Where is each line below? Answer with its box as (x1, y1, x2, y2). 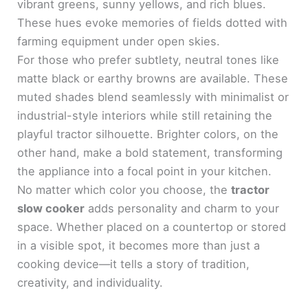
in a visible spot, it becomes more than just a (17, 238, 261, 252)
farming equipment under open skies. (17, 34, 221, 48)
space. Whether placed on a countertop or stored (17, 219, 287, 234)
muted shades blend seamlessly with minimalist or (17, 89, 289, 104)
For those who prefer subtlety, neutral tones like (17, 52, 280, 67)
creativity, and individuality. (17, 275, 164, 289)
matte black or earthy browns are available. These (17, 71, 289, 85)
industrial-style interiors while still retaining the (17, 108, 273, 122)
